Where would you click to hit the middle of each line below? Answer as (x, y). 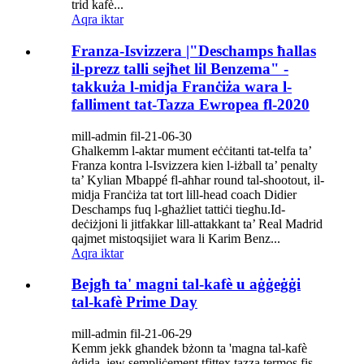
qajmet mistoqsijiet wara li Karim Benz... (176, 238)
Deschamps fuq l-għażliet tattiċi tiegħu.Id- (178, 209)
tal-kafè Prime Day (134, 302)
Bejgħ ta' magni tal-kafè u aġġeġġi (186, 284)
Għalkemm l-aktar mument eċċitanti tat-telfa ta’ (191, 150)
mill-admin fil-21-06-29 (132, 334)
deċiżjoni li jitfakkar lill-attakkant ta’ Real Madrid (197, 223)
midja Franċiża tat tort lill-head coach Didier (184, 194)
